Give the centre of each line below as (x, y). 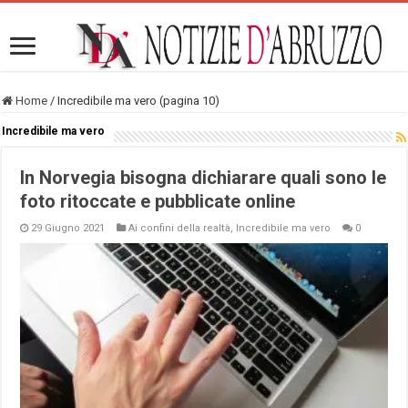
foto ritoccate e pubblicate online (158, 201)
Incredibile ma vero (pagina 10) (139, 100)
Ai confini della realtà (180, 228)
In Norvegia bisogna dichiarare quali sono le (204, 177)
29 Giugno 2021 (68, 228)
